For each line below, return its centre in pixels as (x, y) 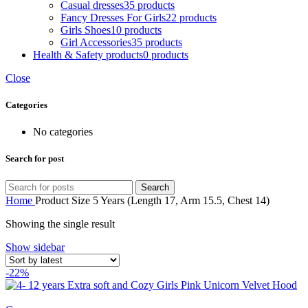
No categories (63, 132)
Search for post (35, 159)
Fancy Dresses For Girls (113, 17)
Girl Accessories (96, 42)
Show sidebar (35, 247)
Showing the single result (60, 223)
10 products (136, 30)
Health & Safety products (88, 54)
